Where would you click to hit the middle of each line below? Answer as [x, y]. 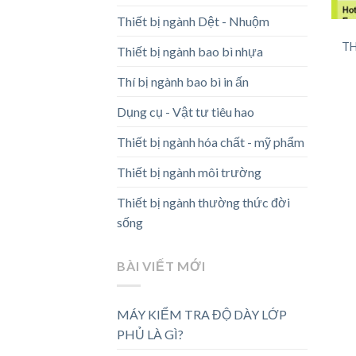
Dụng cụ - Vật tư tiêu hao [186, 112]
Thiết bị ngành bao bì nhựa [190, 52]
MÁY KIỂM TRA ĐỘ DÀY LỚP [202, 314]
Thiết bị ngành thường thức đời [203, 203]
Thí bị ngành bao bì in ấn [183, 82]
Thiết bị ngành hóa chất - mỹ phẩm [211, 142]
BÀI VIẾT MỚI [161, 266]
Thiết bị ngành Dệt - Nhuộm [193, 21]
